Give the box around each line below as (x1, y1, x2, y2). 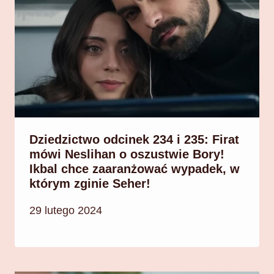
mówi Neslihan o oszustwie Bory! (29, 147, 224, 161)
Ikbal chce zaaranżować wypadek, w (29, 162, 240, 176)
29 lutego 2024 (29, 204, 102, 217)
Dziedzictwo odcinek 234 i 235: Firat (29, 133, 239, 147)
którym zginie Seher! (29, 177, 150, 191)
